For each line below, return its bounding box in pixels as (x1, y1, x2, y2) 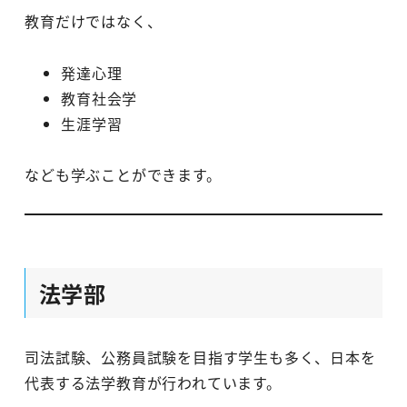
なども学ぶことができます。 (25, 164, 222, 186)
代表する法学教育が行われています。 (25, 371, 282, 393)
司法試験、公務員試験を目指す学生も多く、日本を (25, 345, 376, 368)
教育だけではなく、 (25, 9, 163, 32)
